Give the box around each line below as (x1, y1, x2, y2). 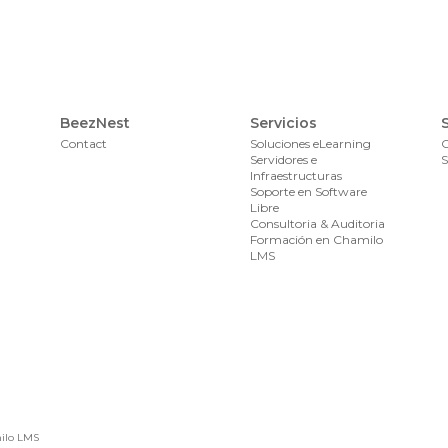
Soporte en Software (250, 184, 368, 199)
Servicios (250, 114, 318, 132)
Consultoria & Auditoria (250, 216, 386, 231)
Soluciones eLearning (250, 136, 372, 151)
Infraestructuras (250, 168, 343, 183)
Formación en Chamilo (250, 232, 384, 247)
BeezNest (59, 114, 130, 132)
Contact (59, 136, 107, 151)
